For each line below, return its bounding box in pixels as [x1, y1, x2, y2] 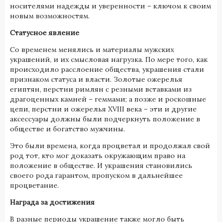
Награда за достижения [10, 197, 95, 207]
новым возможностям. [10, 11, 90, 20]
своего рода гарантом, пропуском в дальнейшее [10, 170, 183, 180]
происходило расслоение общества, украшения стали [10, 64, 204, 74]
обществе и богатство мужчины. [10, 124, 125, 133]
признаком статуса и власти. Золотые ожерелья [10, 74, 182, 84]
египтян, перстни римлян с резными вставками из [10, 84, 192, 94]
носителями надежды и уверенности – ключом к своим [10, 1, 211, 10]
